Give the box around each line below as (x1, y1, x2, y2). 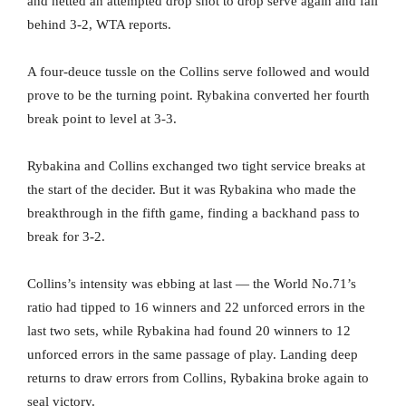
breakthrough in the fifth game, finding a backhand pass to (27, 206, 360, 221)
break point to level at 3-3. (27, 111, 177, 127)
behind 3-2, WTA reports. (27, 17, 171, 33)
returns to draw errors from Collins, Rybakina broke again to (27, 371, 369, 386)
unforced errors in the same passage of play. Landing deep (27, 347, 358, 362)
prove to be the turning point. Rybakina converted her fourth (27, 88, 370, 103)
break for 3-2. (27, 229, 105, 245)
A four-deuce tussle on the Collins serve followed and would (27, 64, 370, 80)
